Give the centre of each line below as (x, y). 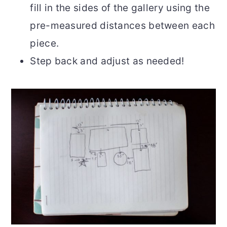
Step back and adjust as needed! (107, 61)
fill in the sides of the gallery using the (120, 8)
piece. (45, 44)
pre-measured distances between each (122, 26)
